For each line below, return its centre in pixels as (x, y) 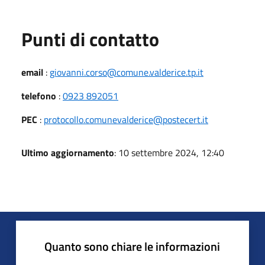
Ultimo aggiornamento (68, 152)
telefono (39, 96)
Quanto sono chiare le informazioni (132, 246)
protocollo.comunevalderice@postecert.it (126, 119)
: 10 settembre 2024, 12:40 (169, 152)
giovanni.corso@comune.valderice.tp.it (127, 72)
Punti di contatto (90, 39)
